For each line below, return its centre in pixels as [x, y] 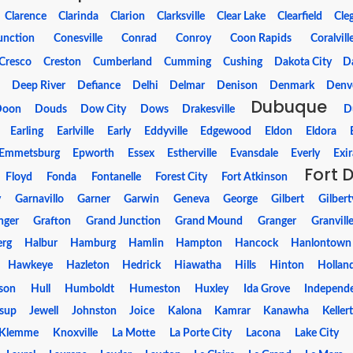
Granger [277, 221]
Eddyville [165, 132]
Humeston [154, 289]
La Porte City [200, 333]
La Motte [134, 333]
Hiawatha [198, 266]
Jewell [44, 311]
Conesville [78, 39]
